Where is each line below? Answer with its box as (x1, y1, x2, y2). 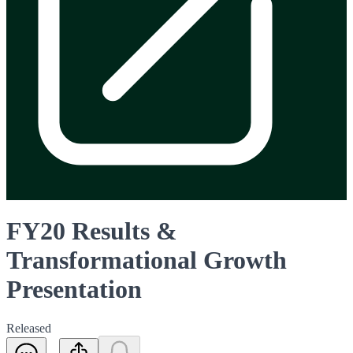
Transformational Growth (6, 246, 287, 275)
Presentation (6, 275, 142, 304)
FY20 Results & (6, 217, 177, 246)
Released (6, 321, 51, 335)
